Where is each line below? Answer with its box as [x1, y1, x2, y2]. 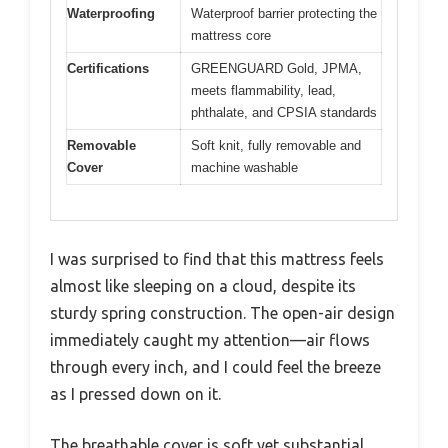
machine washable [191, 160, 298, 176]
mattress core [191, 28, 271, 44]
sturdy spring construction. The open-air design [50, 303, 395, 322]
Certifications [67, 61, 149, 77]
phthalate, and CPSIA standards [191, 105, 377, 121]
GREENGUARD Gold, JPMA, [191, 61, 362, 77]
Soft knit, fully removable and [191, 138, 361, 154]
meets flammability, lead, [191, 83, 336, 99]
